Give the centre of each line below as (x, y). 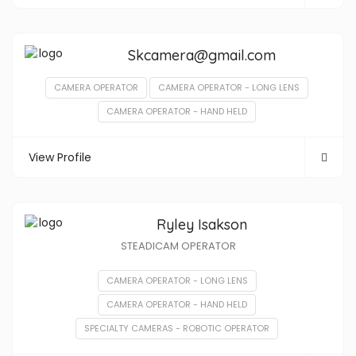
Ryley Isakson (202, 224)
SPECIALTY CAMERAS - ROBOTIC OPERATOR (177, 328)
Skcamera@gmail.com (202, 55)
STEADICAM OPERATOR (178, 246)
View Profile (60, 157)
